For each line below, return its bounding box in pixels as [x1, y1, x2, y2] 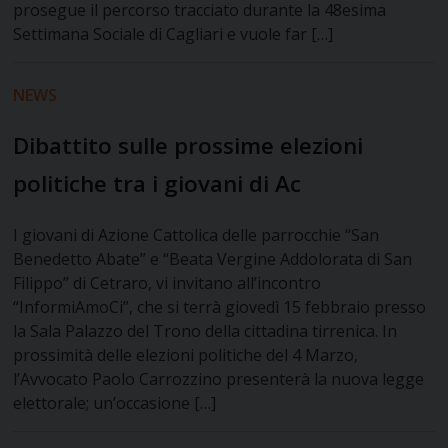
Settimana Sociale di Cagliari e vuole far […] [13, 23, 334, 46]
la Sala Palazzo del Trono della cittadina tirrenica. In [13, 320, 398, 343]
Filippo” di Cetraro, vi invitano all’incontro [13, 272, 322, 295]
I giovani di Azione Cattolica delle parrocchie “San [13, 224, 380, 247]
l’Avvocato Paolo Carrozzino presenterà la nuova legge [13, 368, 425, 391]
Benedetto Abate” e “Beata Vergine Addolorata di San [13, 248, 413, 271]
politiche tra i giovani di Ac [13, 168, 302, 200]
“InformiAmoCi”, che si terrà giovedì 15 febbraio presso [13, 296, 427, 319]
